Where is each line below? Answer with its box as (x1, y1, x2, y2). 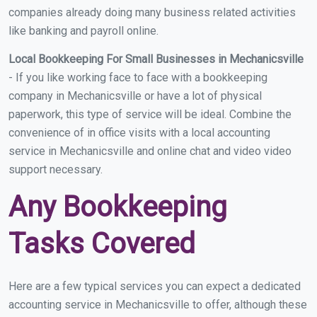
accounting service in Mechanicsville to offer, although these (8, 298, 307, 312)
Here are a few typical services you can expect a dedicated (8, 279, 301, 294)
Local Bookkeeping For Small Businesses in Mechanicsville (8, 52, 304, 67)
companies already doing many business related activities (8, 6, 296, 20)
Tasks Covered (8, 227, 195, 261)
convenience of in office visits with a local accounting (8, 126, 270, 140)
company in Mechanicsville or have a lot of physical (8, 89, 262, 103)
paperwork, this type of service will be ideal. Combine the (8, 108, 292, 122)
